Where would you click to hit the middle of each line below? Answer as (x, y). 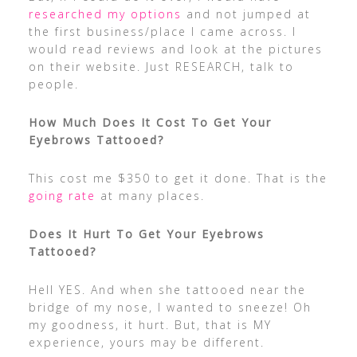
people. (53, 84)
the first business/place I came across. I (162, 32)
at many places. (150, 196)
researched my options (105, 14)
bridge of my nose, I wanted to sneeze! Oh (170, 308)
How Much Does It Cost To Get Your (150, 123)
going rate (62, 196)
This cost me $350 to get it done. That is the (178, 178)
